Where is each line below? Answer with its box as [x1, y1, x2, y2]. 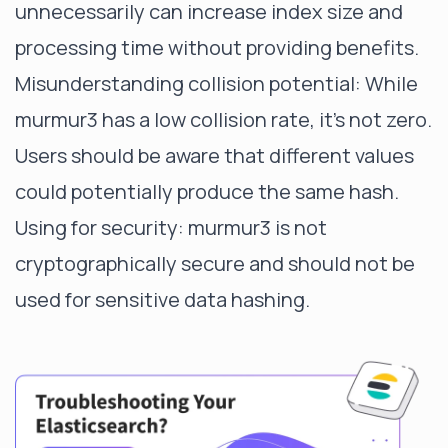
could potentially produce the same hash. [15, 178, 399, 205]
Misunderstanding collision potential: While [15, 70, 418, 97]
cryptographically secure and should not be [15, 250, 415, 277]
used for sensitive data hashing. [15, 286, 310, 313]
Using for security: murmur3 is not [15, 214, 327, 241]
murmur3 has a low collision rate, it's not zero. [15, 106, 432, 133]
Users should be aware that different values [15, 142, 414, 169]
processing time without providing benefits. [15, 34, 419, 61]
